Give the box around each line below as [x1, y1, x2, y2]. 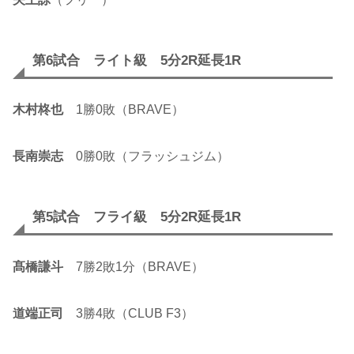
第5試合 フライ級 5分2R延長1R [32, 209, 241, 225]
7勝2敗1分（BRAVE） [63, 259, 204, 273]
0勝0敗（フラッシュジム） [63, 149, 229, 164]
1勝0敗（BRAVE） [63, 103, 184, 117]
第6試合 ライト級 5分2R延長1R [32, 52, 241, 68]
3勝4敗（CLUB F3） [63, 306, 194, 320]
